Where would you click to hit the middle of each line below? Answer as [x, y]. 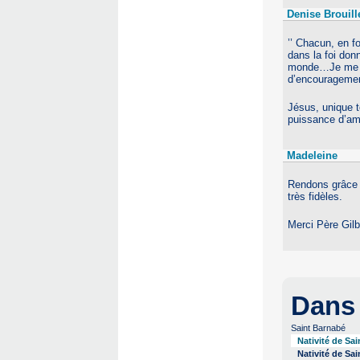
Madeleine [312, 155]
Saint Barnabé [319, 328]
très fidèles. [315, 196]
